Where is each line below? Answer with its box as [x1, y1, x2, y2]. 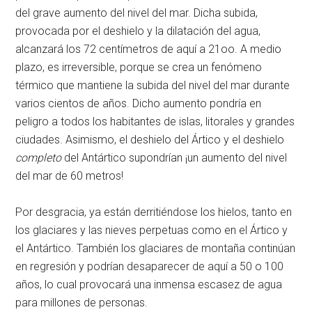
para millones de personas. [15, 295, 148, 309]
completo [15, 150, 62, 164]
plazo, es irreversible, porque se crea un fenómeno [15, 60, 263, 74]
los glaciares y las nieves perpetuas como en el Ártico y [15, 223, 288, 237]
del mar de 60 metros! [15, 169, 124, 182]
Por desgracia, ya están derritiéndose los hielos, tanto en [15, 205, 292, 219]
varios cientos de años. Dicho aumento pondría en [15, 96, 262, 110]
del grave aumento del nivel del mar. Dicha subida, [15, 6, 258, 19]
